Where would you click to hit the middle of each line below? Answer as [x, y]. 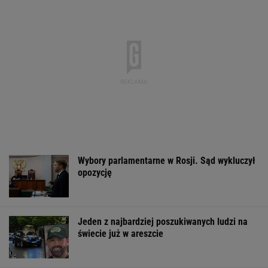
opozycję [95, 172]
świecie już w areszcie [121, 233]
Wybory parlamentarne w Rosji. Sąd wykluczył [167, 160]
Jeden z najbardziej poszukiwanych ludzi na [163, 221]
